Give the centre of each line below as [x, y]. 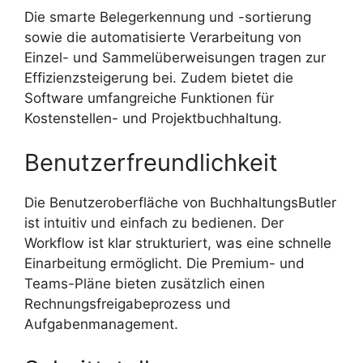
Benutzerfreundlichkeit [151, 163]
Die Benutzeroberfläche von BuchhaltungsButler [180, 203]
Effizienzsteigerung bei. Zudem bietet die [159, 77]
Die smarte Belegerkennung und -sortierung [168, 17]
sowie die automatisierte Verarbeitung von [163, 37]
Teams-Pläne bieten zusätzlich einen [145, 284]
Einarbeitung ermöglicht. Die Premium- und [164, 264]
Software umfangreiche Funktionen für [149, 98]
